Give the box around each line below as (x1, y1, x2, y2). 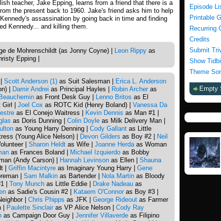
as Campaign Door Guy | (1, 211, 75, 219)
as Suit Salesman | (57, 77, 115, 85)
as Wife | (66, 140, 95, 148)
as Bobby (120, 148, 149, 156)
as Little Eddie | (44, 180, 93, 187)
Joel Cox (18, 101, 43, 109)
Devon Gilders (80, 132, 120, 140)
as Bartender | (58, 172, 102, 180)
